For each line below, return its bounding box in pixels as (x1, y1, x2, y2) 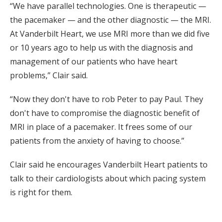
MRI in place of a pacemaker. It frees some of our (10, 121, 192, 133)
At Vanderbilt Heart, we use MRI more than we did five (10, 28, 210, 40)
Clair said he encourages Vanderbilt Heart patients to (10, 159, 208, 170)
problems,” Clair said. (10, 70, 88, 81)
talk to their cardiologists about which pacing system (10, 173, 206, 184)
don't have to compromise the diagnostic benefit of (10, 108, 200, 119)
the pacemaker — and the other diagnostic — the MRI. (10, 14, 211, 26)
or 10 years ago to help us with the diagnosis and (10, 42, 193, 54)
